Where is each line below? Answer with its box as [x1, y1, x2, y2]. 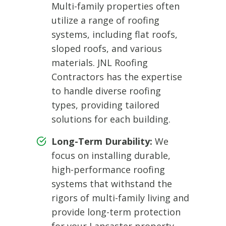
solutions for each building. [51, 112, 171, 125]
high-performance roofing [51, 163, 165, 176]
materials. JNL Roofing [51, 56, 148, 69]
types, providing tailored [51, 98, 159, 111]
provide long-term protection [51, 205, 181, 218]
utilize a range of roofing [51, 14, 159, 26]
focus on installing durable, [51, 149, 171, 161]
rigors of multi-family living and [51, 191, 189, 204]
